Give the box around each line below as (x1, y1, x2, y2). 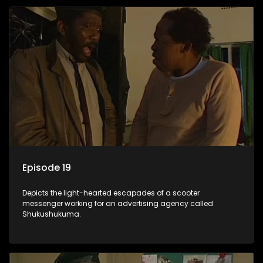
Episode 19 (22, 160, 71, 174)
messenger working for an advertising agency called (22, 198, 213, 208)
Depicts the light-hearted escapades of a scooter (22, 187, 200, 198)
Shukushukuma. (22, 208, 81, 219)
